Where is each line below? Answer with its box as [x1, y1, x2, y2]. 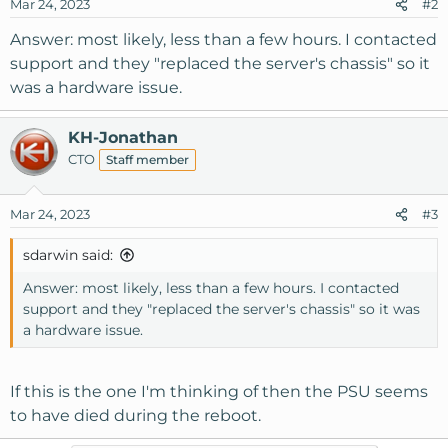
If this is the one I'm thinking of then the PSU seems [10, 382, 428, 401]
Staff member [106, 152, 189, 167]
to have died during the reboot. [10, 406, 261, 425]
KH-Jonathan [68, 128, 178, 147]
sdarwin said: [23, 246, 113, 264]
